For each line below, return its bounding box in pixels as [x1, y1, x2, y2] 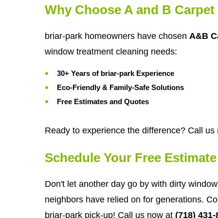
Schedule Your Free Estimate [45, 150, 217, 165]
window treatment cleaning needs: [45, 46, 177, 56]
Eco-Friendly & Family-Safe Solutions [57, 83, 184, 91]
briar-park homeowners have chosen [45, 31, 189, 41]
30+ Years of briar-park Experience [57, 69, 174, 77]
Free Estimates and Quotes [57, 97, 149, 106]
